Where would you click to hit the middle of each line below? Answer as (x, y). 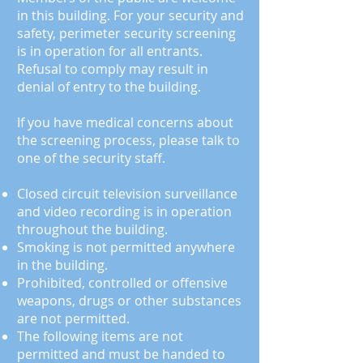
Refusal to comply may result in (113, 69)
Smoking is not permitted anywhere (126, 247)
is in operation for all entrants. (110, 51)
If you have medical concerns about (125, 122)
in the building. (62, 265)
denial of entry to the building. (109, 87)
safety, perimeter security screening (126, 33)
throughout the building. (92, 229)
